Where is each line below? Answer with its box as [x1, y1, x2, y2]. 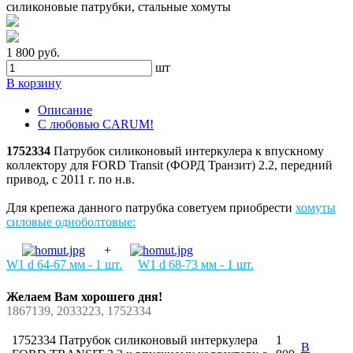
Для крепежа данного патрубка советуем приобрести [6, 201, 295, 215]
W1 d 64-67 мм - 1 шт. [6, 258, 122, 272]
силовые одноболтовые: [6, 215, 136, 229]
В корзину [6, 76, 61, 91]
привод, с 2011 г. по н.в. [6, 173, 135, 187]
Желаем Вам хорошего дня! [6, 289, 162, 303]
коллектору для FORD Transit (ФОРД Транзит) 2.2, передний [6, 158, 333, 173]
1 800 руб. [6, 46, 60, 60]
